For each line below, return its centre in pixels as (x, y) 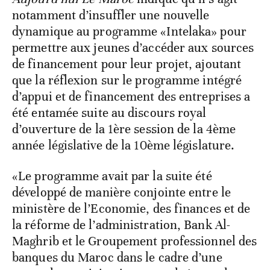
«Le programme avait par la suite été (112, 176)
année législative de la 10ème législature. (124, 145)
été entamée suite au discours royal (109, 112)
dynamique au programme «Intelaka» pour (129, 31)
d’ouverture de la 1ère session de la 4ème (124, 129)
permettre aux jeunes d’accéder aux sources (133, 47)
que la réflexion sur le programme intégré (127, 80)
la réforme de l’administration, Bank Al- (121, 224)
